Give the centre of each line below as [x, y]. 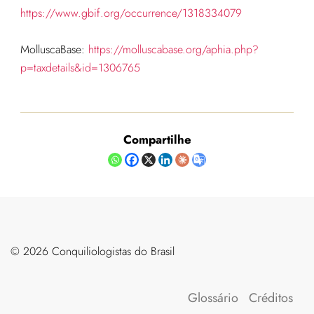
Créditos [271, 298]
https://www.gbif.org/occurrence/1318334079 [131, 13]
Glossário [213, 298]
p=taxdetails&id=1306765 [80, 68]
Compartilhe [157, 140]
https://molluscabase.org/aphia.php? [173, 50]
